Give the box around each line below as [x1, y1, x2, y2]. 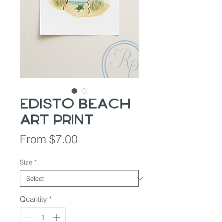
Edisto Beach [20, 98, 130, 111]
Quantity [20, 194, 47, 204]
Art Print [20, 114, 94, 127]
